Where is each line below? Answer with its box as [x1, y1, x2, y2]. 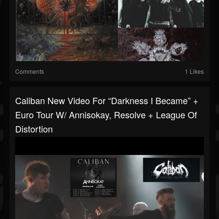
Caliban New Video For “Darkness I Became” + [15, 94, 198, 107]
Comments [15, 67, 44, 76]
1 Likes [185, 67, 204, 76]
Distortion [15, 122, 53, 135]
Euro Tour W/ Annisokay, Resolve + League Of [15, 108, 197, 121]
